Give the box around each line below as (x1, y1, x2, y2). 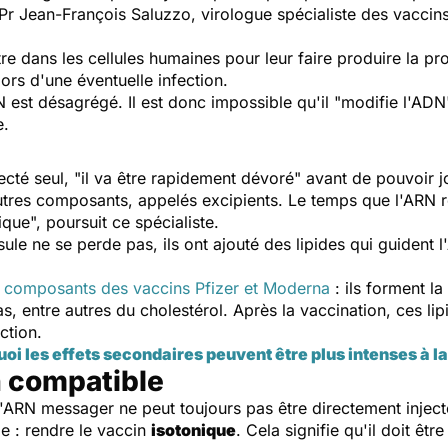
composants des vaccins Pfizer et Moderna (4, 277, 330, 298)
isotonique (151, 419, 236, 440)
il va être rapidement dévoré (81, 167, 294, 188)
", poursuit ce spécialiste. (30, 211, 219, 232)
